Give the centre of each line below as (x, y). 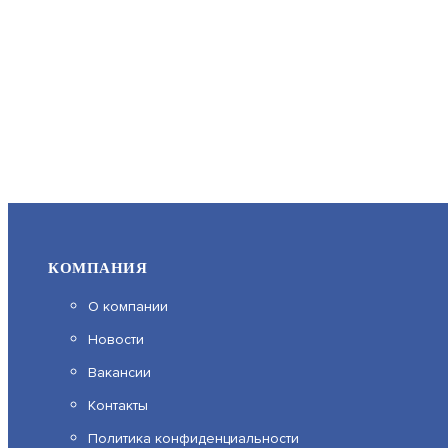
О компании (128, 306)
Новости (116, 339)
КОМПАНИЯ (97, 268)
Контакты (118, 405)
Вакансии (119, 372)
